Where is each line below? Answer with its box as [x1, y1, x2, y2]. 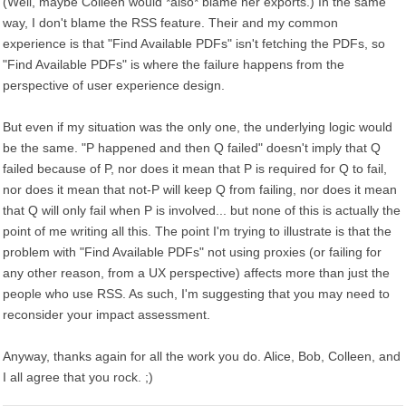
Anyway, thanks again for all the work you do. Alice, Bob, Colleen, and [3, 349, 401, 363]
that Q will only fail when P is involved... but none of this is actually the [3, 203, 401, 217]
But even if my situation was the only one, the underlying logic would [3, 120, 392, 134]
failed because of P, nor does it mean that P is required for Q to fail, [3, 161, 387, 176]
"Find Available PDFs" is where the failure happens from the [3, 57, 344, 72]
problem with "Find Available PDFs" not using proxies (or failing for [3, 245, 382, 259]
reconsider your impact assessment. [3, 307, 210, 322]
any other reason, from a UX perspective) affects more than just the [3, 266, 390, 280]
